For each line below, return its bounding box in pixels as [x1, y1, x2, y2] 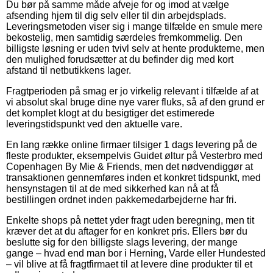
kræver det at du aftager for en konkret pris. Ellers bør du [6, 225, 247, 236]
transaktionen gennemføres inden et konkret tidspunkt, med [6, 172, 261, 183]
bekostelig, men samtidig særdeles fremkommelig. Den [6, 32, 243, 43]
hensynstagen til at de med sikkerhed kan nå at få [6, 183, 219, 194]
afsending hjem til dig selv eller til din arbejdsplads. [6, 10, 226, 21]
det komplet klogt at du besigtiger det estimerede [6, 107, 214, 118]
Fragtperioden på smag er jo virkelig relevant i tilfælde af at [6, 85, 258, 96]
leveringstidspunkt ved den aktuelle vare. [6, 118, 182, 129]
